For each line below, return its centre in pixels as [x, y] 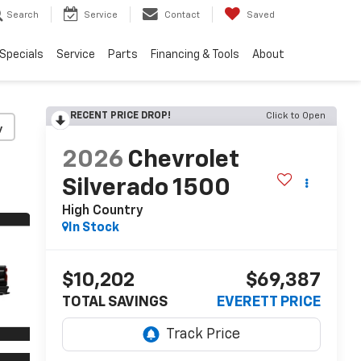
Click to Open [296, 116]
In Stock [93, 228]
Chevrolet [183, 161]
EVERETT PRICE [269, 303]
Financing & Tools [195, 55]
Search [23, 15]
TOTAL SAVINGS [114, 303]
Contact [182, 15]
